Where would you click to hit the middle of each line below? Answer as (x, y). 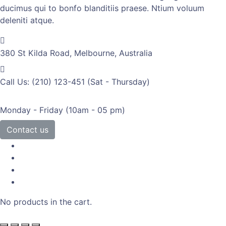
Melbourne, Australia (113, 53)
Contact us (27, 130)
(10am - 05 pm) (95, 110)
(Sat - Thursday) (119, 82)
